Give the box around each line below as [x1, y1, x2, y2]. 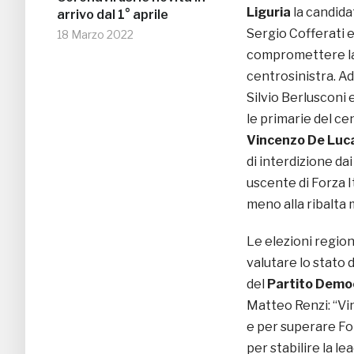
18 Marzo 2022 [57, 28, 134, 42]
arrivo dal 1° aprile [57, 7, 168, 23]
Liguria [247, 4, 291, 20]
